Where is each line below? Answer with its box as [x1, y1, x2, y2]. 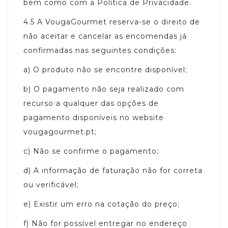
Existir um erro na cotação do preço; [34, 199, 180, 209]
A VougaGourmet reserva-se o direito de [37, 17, 200, 26]
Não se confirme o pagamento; [33, 146, 159, 156]
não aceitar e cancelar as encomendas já [23, 31, 187, 41]
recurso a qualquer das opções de [23, 98, 159, 108]
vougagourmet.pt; [23, 127, 97, 136]
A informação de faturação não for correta [34, 165, 203, 175]
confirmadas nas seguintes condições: [23, 45, 177, 55]
